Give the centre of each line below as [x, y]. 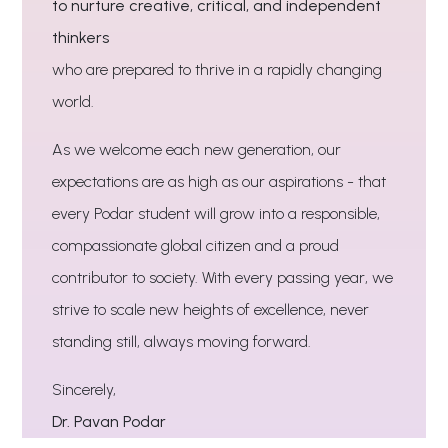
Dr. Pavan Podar [109, 421]
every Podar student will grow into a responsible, [216, 213]
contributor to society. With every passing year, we [223, 277]
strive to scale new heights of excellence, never [211, 309]
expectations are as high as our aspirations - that [219, 181]
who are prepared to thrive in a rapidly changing [217, 69]
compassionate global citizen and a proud [196, 245]
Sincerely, [84, 389]
